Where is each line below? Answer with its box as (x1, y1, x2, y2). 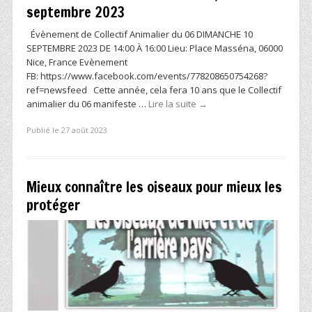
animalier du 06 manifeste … (26, 97, 148, 110)
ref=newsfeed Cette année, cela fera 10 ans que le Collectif (26, 83, 281, 96)
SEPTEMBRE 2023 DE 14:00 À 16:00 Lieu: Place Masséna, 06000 (26, 41, 283, 54)
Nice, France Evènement (26, 55, 127, 68)
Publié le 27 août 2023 (26, 125, 107, 136)
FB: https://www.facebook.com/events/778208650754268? (26, 69, 267, 82)
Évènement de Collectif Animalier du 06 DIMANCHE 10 (26, 27, 253, 40)
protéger (26, 195, 80, 216)
